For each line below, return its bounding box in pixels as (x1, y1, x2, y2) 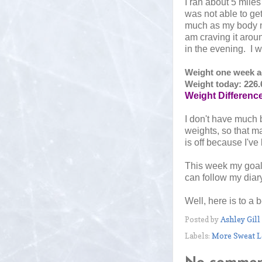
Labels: (185, 231, 212, 240)
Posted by (185, 214, 220, 224)
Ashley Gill (220, 214, 260, 224)
